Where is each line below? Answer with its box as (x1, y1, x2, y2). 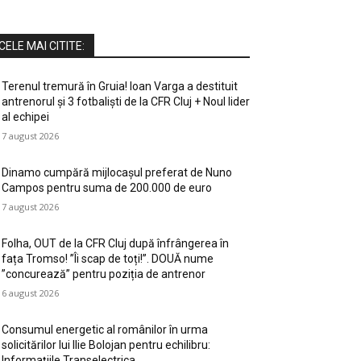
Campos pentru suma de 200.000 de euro (2, 180, 212, 194)
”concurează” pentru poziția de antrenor (2, 267, 205, 280)
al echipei (2, 110, 49, 123)
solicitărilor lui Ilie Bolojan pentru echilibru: (2, 338, 210, 351)
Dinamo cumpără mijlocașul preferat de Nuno (2, 165, 232, 179)
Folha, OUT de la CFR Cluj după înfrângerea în (2, 236, 229, 250)
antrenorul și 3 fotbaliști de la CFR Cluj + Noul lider (2, 94, 250, 108)
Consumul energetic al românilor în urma (2, 322, 208, 336)
